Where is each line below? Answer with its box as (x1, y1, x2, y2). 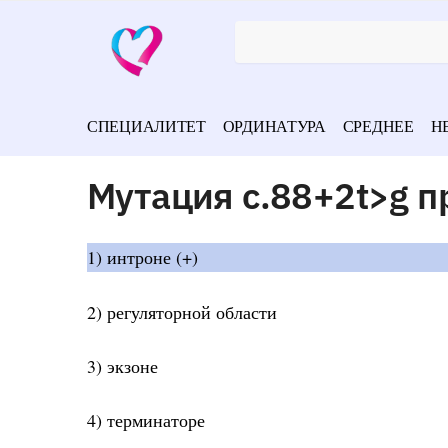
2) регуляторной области (87, 299, 277, 324)
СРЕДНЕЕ (342, 115, 414, 136)
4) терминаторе (87, 408, 205, 433)
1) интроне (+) (87, 245, 198, 270)
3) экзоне (87, 354, 158, 378)
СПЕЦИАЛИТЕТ (87, 115, 206, 136)
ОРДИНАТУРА (222, 115, 326, 136)
